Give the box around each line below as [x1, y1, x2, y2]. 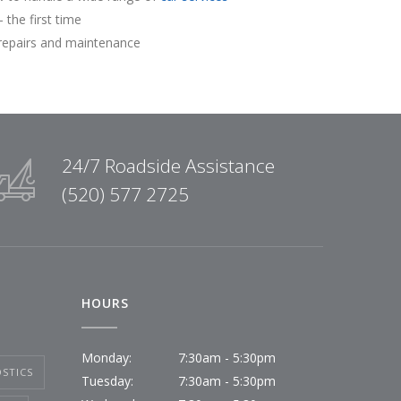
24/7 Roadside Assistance [62, 153, 275, 178]
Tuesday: [81, 372, 133, 389]
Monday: [81, 349, 132, 366]
